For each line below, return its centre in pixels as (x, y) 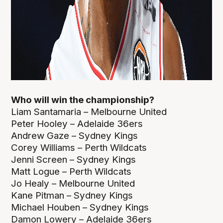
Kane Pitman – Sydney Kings (72, 196)
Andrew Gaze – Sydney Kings (76, 136)
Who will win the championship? (85, 100)
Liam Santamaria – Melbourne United (90, 112)
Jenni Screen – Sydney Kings (74, 160)
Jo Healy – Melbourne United (73, 184)
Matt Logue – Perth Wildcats (71, 172)
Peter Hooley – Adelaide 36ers (78, 124)
